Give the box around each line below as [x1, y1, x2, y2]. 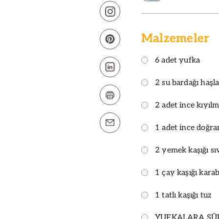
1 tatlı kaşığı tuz [155, 191, 212, 200]
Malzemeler [141, 31, 210, 46]
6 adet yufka [155, 56, 200, 66]
